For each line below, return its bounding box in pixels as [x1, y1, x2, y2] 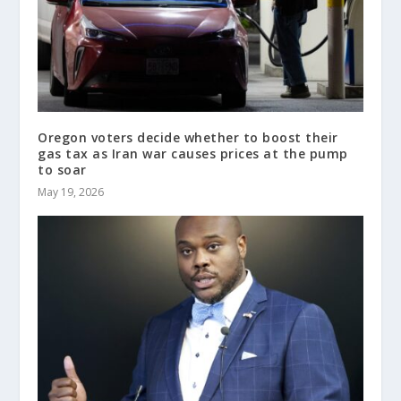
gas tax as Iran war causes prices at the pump [38, 145, 348, 163]
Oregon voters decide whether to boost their [38, 129, 338, 147]
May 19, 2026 [38, 184, 105, 200]
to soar [38, 161, 87, 179]
